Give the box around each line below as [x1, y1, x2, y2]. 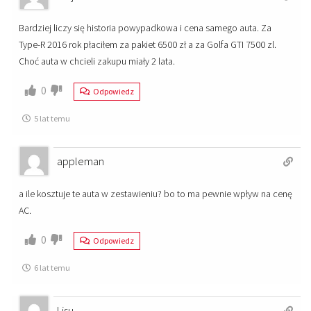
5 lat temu [34, 113, 70, 124]
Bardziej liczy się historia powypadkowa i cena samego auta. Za [19, 22, 271, 35]
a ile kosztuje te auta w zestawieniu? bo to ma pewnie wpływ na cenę [19, 187, 292, 201]
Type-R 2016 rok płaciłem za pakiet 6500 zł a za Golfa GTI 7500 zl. [19, 38, 276, 51]
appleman [57, 154, 104, 169]
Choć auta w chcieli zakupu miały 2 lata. [19, 55, 175, 68]
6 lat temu [34, 262, 70, 274]
